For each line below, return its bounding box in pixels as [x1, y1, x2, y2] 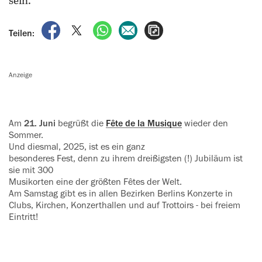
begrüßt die [58, 119, 106, 129]
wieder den [182, 119, 228, 129]
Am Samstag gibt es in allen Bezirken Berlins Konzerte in [9, 189, 233, 199]
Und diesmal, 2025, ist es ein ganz [9, 142, 145, 152]
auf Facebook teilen [63, 22, 142, 32]
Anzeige [13, 71, 32, 79]
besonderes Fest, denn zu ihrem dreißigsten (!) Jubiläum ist [9, 154, 243, 164]
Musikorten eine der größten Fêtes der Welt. [9, 177, 182, 187]
